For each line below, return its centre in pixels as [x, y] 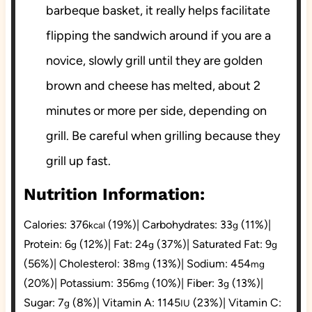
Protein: [44, 244]
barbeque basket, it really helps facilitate [158, 11]
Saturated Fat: [228, 244]
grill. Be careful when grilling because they [163, 136]
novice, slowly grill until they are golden [154, 61]
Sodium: [208, 264]
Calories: [46, 225]
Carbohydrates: [181, 225]
